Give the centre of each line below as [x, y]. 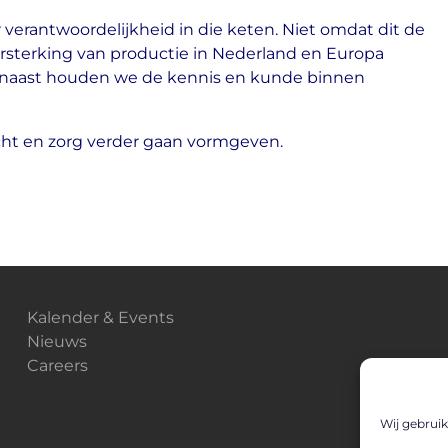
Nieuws [56, 341]
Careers [57, 365]
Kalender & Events [100, 317]
